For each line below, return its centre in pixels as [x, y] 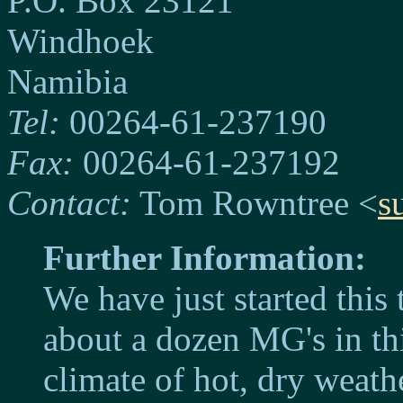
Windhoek [81, 41]
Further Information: [205, 258]
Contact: [69, 203]
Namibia [67, 81]
